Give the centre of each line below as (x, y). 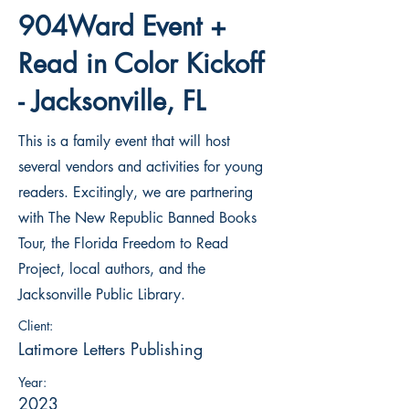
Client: (36, 325)
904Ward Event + (122, 26)
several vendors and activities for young (141, 167)
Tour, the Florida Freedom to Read (123, 243)
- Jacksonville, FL (112, 101)
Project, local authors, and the (112, 269)
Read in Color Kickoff (141, 63)
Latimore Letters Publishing (110, 349)
